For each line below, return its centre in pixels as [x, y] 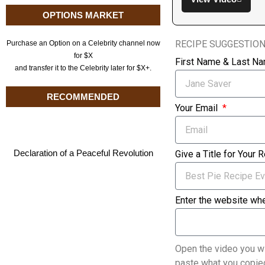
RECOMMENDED [83, 97]
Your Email [198, 108]
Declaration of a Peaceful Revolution [83, 153]
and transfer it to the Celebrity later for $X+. [83, 68]
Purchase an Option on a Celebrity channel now [83, 43]
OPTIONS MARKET [83, 15]
